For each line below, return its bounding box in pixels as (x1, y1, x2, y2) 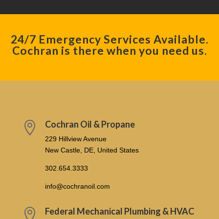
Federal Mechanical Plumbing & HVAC (44, 206, 194, 217)
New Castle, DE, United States (44, 146, 139, 154)
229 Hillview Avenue (44, 135, 107, 143)
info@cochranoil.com (44, 182, 110, 191)
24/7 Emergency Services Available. (10, 32, 209, 46)
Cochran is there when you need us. (12, 44, 207, 58)
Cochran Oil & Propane (44, 119, 135, 130)
